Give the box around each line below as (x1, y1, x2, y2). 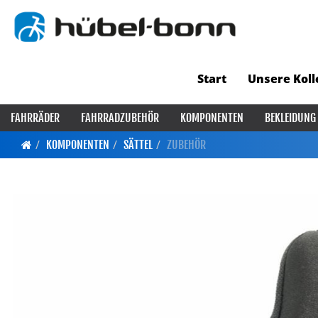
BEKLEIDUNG (265, 111, 316, 126)
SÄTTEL (124, 138, 153, 152)
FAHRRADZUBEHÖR (81, 111, 159, 126)
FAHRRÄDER (11, 111, 60, 126)
